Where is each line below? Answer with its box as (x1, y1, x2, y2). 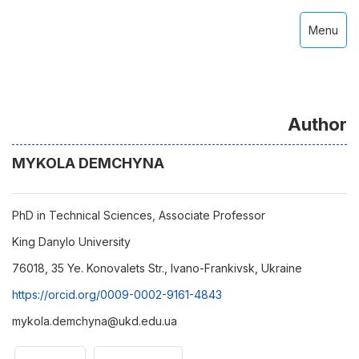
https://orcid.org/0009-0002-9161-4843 (12, 288, 222, 301)
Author (288, 114, 347, 135)
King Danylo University (12, 235, 131, 248)
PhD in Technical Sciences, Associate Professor (12, 208, 265, 222)
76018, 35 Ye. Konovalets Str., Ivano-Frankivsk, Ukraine (12, 261, 302, 275)
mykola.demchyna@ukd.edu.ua (12, 314, 177, 328)
